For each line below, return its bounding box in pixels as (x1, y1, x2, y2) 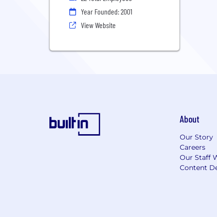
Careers (179, 143, 205, 152)
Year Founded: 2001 (81, 7, 132, 16)
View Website (81, 20, 116, 30)
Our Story (179, 133, 213, 141)
